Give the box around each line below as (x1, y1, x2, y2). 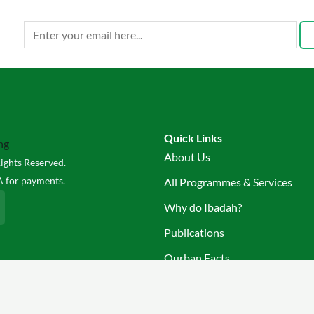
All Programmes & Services (164, 175, 292, 189)
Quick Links (164, 131, 222, 145)
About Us (164, 150, 210, 164)
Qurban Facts (164, 251, 230, 265)
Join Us (164, 276, 200, 290)
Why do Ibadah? (164, 200, 242, 214)
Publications (164, 226, 224, 240)
